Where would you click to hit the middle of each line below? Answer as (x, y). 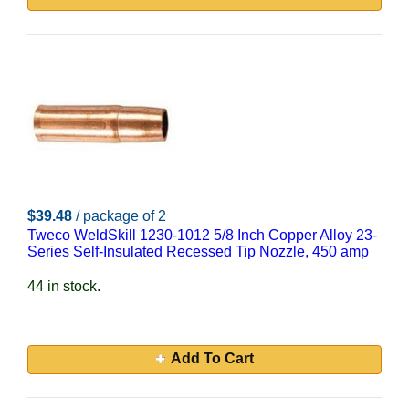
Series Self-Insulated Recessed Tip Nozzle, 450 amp (198, 252)
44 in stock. (64, 286)
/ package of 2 (121, 216)
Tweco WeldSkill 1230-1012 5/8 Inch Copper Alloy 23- (202, 235)
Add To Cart (212, 358)
